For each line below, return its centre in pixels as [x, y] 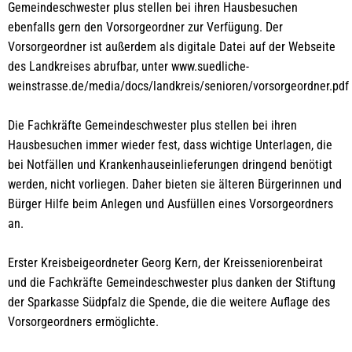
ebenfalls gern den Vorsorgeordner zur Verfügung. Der [145, 27]
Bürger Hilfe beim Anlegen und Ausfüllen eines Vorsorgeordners [170, 204]
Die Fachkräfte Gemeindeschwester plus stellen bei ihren [152, 125]
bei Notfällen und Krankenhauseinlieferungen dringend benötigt [170, 165]
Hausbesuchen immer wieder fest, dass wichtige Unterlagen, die [170, 145]
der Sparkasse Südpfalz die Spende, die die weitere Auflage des [169, 302]
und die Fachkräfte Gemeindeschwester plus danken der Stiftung [172, 282]
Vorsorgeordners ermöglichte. [83, 322]
